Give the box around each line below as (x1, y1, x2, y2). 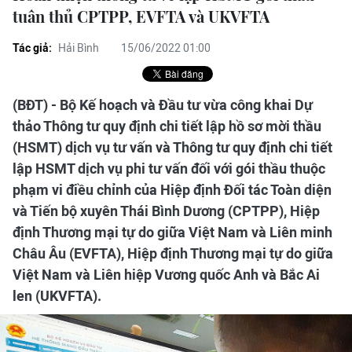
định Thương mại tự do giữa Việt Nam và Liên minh (13, 224, 332, 240)
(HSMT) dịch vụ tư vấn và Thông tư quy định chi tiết (13, 139, 332, 156)
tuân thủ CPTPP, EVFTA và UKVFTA (13, 5, 269, 27)
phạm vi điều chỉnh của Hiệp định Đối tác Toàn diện (13, 181, 332, 198)
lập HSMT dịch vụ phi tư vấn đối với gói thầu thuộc (13, 160, 325, 177)
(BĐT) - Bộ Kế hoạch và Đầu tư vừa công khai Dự (13, 97, 313, 113)
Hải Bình (58, 42, 99, 54)
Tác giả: (13, 42, 52, 54)
